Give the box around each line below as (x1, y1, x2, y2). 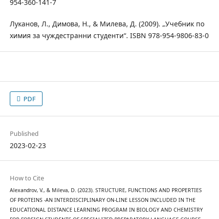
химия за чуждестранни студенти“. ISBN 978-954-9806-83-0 (9, 31, 209, 41)
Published (9, 129, 39, 138)
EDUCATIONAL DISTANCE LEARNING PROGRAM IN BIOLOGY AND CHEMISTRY (9, 206, 203, 214)
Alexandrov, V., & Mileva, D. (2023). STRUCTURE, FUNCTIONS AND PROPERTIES (9, 187, 202, 194)
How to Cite (9, 174, 44, 183)
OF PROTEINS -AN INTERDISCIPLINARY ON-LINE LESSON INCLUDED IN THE (9, 197, 196, 204)
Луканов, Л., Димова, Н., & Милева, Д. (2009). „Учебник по (9, 19, 204, 29)
